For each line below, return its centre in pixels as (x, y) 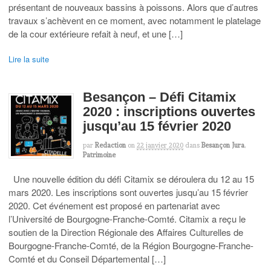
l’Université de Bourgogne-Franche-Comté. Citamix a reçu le (127, 218)
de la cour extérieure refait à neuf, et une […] (96, 34)
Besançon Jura (223, 145)
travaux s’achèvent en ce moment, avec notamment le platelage (135, 21)
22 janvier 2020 (160, 145)
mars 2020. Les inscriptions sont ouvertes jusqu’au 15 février (128, 192)
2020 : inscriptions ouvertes (169, 112)
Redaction (110, 145)
